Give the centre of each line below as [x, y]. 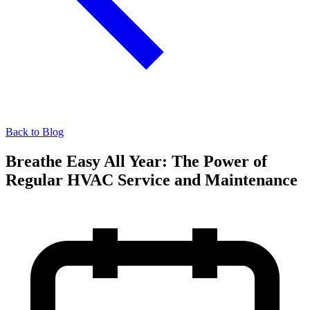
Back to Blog [35, 132]
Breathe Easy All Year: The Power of [136, 161]
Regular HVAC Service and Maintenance [152, 180]
